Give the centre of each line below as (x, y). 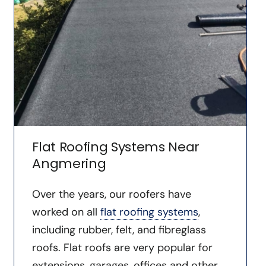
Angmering (69, 163)
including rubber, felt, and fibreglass (119, 229)
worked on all (66, 212)
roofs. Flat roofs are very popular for (123, 247)
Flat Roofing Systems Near (116, 147)
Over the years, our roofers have (112, 194)
